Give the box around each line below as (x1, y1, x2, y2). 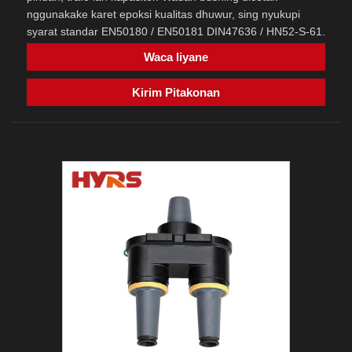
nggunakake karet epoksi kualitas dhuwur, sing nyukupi (27, 8, 300, 21)
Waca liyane (144, 50, 208, 64)
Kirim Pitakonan (132, 86, 220, 100)
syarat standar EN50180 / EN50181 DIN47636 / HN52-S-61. (27, 25, 325, 38)
